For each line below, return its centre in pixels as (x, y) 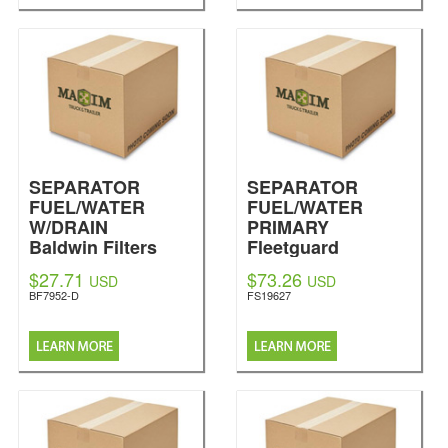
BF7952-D (54, 295)
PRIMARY (288, 227)
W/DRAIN (68, 227)
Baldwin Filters (93, 247)
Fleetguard (293, 247)
